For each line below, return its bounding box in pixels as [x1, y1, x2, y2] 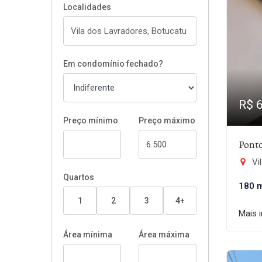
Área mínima [63, 230, 112, 239]
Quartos [63, 173, 94, 182]
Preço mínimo [63, 116, 118, 125]
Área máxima [139, 230, 189, 239]
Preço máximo [139, 116, 195, 125]
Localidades [63, 2, 111, 12]
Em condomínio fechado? [63, 59, 163, 68]
